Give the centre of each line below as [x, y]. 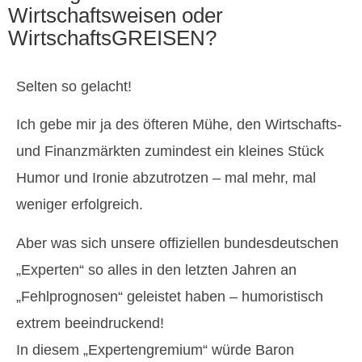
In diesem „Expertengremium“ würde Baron [155, 349]
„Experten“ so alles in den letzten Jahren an [156, 269]
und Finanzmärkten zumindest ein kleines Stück [170, 152]
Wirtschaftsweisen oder [116, 15]
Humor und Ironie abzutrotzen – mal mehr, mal [166, 178]
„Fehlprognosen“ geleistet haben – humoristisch [170, 296]
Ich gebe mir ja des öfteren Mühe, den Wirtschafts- [179, 125]
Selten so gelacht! [74, 86]
